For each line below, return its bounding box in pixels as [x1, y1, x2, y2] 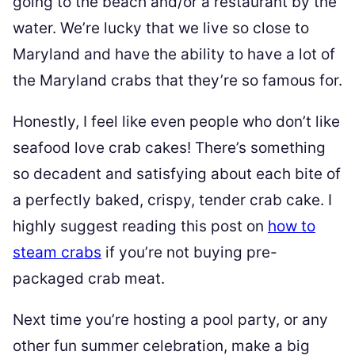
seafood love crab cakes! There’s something [13, 139, 326, 158]
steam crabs [13, 243, 101, 262]
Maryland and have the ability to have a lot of [13, 45, 335, 64]
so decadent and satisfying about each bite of [13, 165, 341, 184]
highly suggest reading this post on [13, 217, 268, 236]
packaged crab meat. [13, 269, 165, 288]
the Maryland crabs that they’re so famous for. [13, 71, 342, 90]
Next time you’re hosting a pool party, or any [13, 311, 328, 330]
